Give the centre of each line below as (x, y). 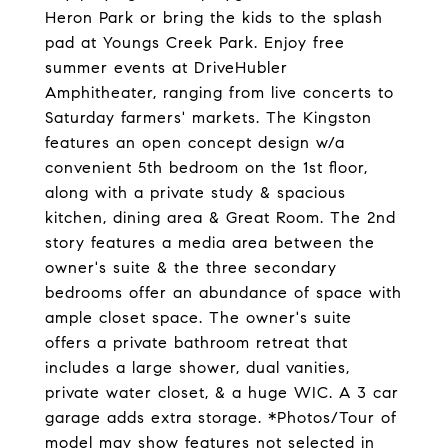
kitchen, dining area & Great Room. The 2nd (220, 217)
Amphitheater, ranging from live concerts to (219, 92)
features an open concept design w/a (195, 142)
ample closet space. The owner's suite (198, 317)
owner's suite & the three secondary (191, 267)
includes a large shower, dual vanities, (197, 367)
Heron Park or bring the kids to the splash (214, 17)
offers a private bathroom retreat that (196, 342)
